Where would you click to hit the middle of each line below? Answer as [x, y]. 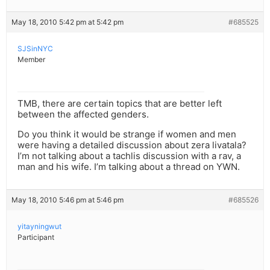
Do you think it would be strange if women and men [127, 134]
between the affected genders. [83, 115]
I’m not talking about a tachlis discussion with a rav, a [129, 156]
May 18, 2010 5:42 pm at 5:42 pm [67, 22]
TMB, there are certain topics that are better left [120, 104]
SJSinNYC [35, 49]
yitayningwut [39, 227]
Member [31, 60]
